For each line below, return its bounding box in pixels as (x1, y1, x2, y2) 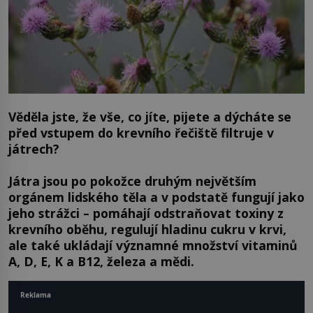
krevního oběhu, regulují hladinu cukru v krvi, (8, 220, 286, 238)
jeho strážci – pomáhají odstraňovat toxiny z (8, 204, 284, 221)
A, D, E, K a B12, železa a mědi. (8, 252, 194, 270)
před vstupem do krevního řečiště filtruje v (8, 124, 274, 142)
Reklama (20, 289, 51, 300)
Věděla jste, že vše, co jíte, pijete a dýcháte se (8, 108, 291, 126)
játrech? (8, 140, 59, 158)
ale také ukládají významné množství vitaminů (8, 236, 298, 254)
